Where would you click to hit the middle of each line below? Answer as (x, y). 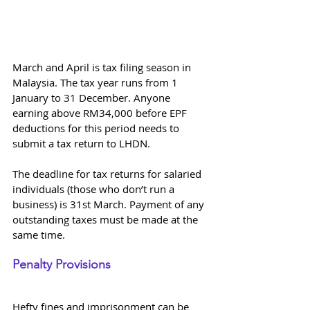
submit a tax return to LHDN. (81, 143)
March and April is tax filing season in (103, 67)
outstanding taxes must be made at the (107, 219)
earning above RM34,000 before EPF (101, 112)
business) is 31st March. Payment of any (110, 204)
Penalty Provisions (63, 264)
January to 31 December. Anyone (93, 97)
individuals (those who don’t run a (95, 189)
